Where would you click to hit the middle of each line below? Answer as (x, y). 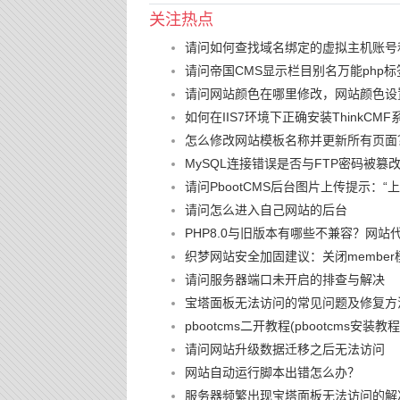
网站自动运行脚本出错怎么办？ (272, 372)
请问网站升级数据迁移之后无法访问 (285, 349)
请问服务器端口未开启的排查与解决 (285, 279)
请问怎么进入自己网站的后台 (266, 209)
